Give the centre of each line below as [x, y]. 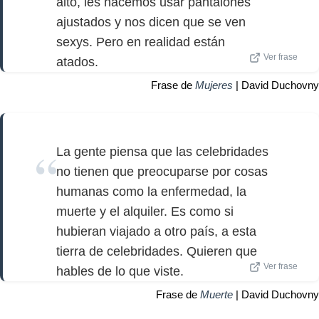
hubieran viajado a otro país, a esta [156, 231]
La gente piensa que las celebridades [162, 151]
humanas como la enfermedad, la [151, 191]
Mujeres [214, 85]
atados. [77, 62]
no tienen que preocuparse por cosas [162, 171]
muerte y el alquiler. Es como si [145, 211]
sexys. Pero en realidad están [141, 42]
